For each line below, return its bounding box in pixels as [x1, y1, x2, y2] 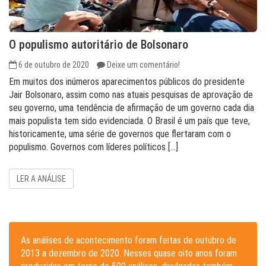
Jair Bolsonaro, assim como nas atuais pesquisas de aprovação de [9, 89, 253, 100]
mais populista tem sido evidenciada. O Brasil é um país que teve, [9, 115, 250, 126]
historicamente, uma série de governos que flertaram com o [9, 128, 231, 140]
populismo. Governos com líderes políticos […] [9, 141, 178, 153]
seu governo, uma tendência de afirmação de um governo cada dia [9, 102, 254, 113]
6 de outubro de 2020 [18, 60, 89, 69]
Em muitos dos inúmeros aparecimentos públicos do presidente [9, 76, 245, 87]
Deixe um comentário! [107, 60, 180, 69]
